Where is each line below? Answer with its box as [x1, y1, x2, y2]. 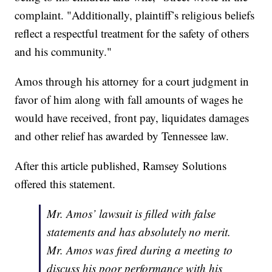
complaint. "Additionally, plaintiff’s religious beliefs [15, 7, 255, 23]
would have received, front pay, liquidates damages [15, 110, 250, 126]
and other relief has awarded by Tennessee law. [15, 128, 229, 144]
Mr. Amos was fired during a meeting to [47, 242, 233, 258]
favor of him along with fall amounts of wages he [15, 92, 243, 107]
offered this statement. [15, 176, 116, 192]
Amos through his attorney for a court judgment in [15, 73, 250, 89]
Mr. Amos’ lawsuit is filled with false [47, 206, 216, 222]
